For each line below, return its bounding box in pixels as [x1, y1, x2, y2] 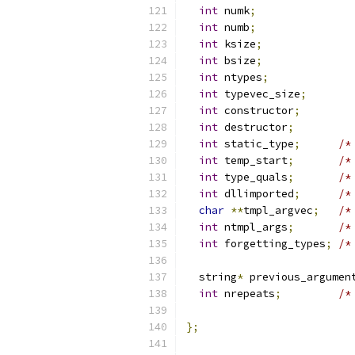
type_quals [218, 170, 288, 184]
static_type [218, 137, 294, 151]
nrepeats [218, 287, 275, 300]
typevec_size [218, 87, 300, 101]
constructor [218, 104, 294, 117]
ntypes [218, 71, 262, 84]
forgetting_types [218, 237, 326, 250]
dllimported [218, 187, 294, 200]
